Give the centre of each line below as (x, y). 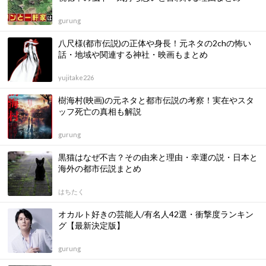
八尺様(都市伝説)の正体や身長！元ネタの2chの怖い (155, 43)
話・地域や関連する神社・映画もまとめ (133, 54)
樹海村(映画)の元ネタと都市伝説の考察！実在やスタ (156, 100)
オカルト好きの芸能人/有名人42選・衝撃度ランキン (156, 214)
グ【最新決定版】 (91, 225)
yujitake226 (76, 77)
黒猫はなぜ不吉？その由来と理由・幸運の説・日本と (158, 157)
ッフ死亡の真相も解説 (100, 111)
